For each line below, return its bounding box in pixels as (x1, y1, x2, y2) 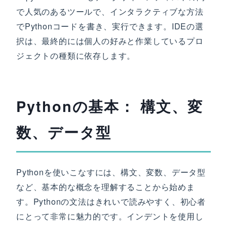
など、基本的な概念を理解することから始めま (16, 181, 195, 193)
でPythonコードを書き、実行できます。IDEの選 (16, 20, 204, 32)
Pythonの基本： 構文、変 (16, 96, 203, 117)
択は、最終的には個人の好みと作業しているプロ (16, 35, 204, 47)
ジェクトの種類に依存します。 (16, 50, 136, 61)
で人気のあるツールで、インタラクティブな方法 (16, 6, 204, 17)
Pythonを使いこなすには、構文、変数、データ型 (16, 166, 206, 178)
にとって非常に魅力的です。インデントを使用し (16, 210, 204, 222)
